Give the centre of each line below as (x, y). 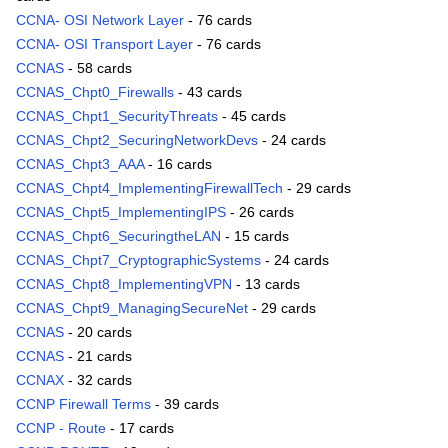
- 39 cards (185, 404)
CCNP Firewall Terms (83, 404)
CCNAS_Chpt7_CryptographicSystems (138, 260)
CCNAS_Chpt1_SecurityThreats (117, 116)
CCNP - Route (61, 428)
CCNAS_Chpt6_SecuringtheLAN (118, 236)
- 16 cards (178, 164)
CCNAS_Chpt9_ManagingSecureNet (132, 308)
